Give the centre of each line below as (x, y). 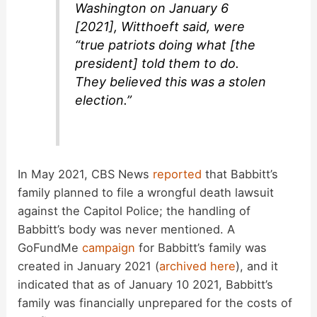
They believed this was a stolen (171, 81)
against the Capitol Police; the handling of (134, 211)
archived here (198, 266)
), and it (257, 266)
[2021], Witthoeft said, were (160, 26)
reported (178, 174)
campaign (109, 247)
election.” (104, 100)
